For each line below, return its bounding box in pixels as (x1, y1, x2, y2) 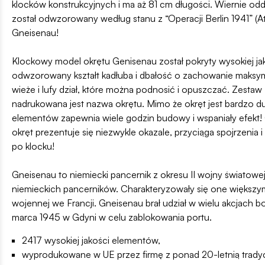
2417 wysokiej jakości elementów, (22, 234, 160, 246)
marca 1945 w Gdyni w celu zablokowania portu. (12, 211, 212, 223)
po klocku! (12, 140, 54, 152)
